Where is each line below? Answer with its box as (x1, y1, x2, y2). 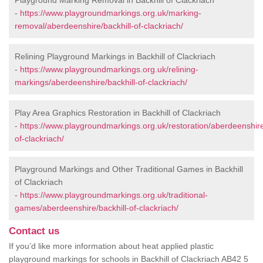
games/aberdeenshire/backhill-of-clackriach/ (15, 203, 178, 213)
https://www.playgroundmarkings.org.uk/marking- (20, 8, 201, 18)
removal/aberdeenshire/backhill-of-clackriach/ (15, 21, 183, 31)
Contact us (9, 225, 59, 237)
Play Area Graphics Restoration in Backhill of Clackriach (15, 108, 221, 118)
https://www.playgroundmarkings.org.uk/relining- (20, 65, 198, 75)
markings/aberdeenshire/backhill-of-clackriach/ (15, 77, 187, 87)
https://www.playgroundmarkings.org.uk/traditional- (20, 190, 208, 200)
